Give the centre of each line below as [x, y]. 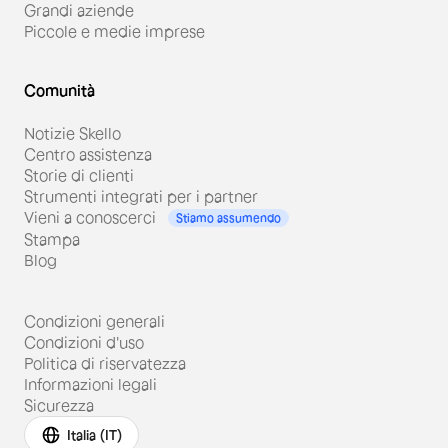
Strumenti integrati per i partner [141, 195]
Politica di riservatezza [105, 362]
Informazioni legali [90, 383]
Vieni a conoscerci [90, 216]
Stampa [52, 238]
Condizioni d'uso [84, 341]
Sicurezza [59, 404]
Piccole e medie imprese [114, 30]
